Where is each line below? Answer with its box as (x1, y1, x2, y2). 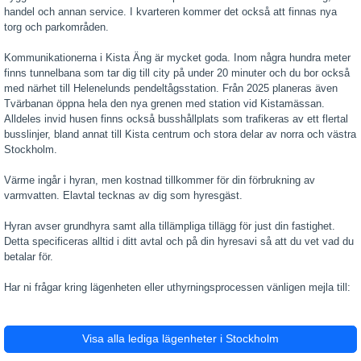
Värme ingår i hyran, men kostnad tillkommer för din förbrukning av (4, 174, 315, 186)
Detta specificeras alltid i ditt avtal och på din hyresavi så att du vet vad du (4, 235, 354, 247)
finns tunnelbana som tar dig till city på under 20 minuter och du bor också (4, 67, 350, 79)
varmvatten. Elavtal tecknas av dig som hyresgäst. (4, 189, 243, 201)
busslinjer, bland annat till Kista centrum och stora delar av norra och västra (4, 128, 356, 140)
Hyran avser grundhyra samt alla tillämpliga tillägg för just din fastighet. (4, 220, 335, 232)
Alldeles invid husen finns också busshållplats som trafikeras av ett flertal (4, 113, 348, 125)
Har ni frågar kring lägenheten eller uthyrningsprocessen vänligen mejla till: (4, 281, 351, 293)
